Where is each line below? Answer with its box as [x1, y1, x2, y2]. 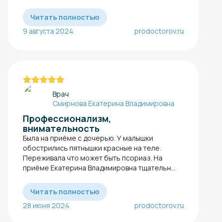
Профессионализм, [23, 112, 111, 124]
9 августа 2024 [23, 26, 73, 36]
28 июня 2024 [23, 200, 69, 210]
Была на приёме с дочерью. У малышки [23, 133, 153, 143]
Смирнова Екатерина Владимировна [53, 98, 174, 108]
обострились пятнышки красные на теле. [23, 143, 161, 153]
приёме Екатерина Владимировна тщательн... [23, 163, 175, 172]
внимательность [23, 122, 100, 134]
